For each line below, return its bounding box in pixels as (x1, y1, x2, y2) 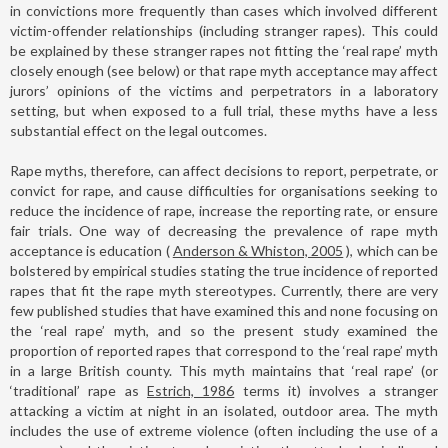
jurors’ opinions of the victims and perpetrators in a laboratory (10, 81, 438, 99)
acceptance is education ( (10, 241, 173, 259)
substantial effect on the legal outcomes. (10, 121, 267, 139)
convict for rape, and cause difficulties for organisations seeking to (10, 181, 438, 199)
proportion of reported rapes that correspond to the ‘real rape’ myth (10, 341, 438, 359)
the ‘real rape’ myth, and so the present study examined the (10, 321, 438, 339)
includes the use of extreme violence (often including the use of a (10, 421, 438, 439)
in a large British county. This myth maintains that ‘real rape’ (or (10, 361, 438, 379)
